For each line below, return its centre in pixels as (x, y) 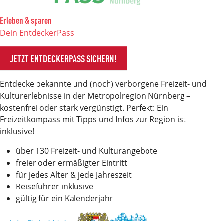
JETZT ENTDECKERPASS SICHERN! (63, 58)
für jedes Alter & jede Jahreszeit (74, 174)
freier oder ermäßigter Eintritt (72, 163)
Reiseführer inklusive (55, 186)
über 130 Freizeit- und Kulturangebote (87, 151)
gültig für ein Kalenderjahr (64, 198)
